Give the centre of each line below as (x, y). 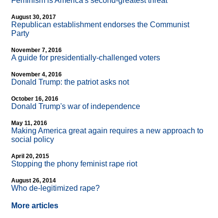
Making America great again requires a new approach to (107, 131)
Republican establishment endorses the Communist (100, 25)
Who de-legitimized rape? (55, 188)
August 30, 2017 (34, 17)
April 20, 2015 (30, 156)
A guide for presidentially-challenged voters (86, 58)
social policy (33, 140)
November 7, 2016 (36, 50)
